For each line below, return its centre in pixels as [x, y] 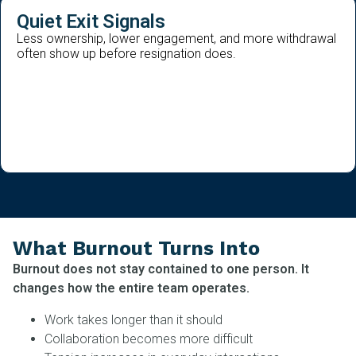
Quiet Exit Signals [91, 22]
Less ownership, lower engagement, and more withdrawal [176, 39]
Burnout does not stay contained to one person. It [161, 269]
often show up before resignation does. [126, 54]
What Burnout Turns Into [136, 249]
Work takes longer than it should [133, 320]
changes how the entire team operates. [131, 288]
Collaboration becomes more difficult [149, 339]
